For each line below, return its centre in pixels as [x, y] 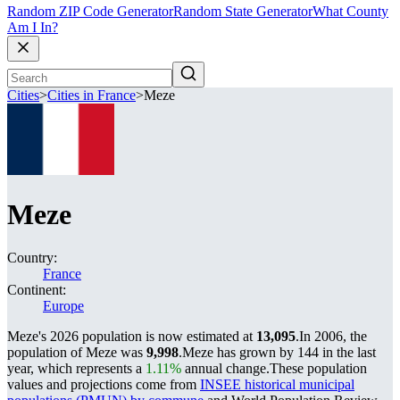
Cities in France [92, 96]
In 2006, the [333, 336]
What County [350, 12]
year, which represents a [76, 368]
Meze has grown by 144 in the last [279, 352]
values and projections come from [104, 384]
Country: [32, 258]
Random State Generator [243, 12]
